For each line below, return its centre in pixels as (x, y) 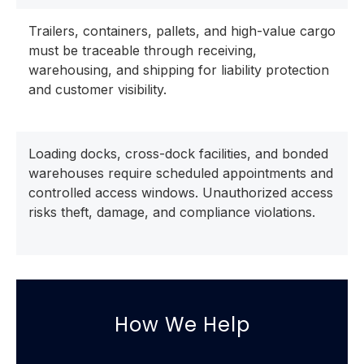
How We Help (182, 324)
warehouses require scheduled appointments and (181, 173)
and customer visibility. (97, 90)
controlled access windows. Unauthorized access (181, 193)
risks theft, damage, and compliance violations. (172, 212)
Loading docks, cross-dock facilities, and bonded (178, 154)
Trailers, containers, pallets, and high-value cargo (182, 31)
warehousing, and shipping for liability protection (179, 70)
